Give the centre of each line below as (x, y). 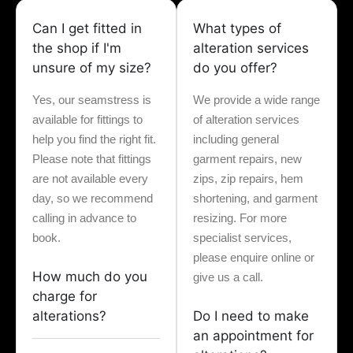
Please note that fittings (92, 159)
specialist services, (242, 238)
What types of (237, 29)
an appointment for (253, 336)
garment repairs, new (247, 159)
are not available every (90, 179)
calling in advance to (84, 218)
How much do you (90, 277)
